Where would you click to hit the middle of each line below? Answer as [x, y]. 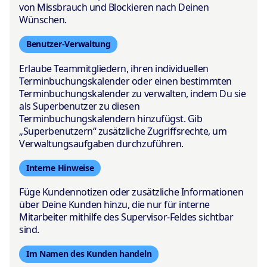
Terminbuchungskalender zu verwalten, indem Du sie [133, 93]
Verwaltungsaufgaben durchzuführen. [101, 143]
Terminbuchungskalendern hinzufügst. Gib [111, 118]
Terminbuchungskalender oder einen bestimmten [125, 81]
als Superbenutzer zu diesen [80, 106]
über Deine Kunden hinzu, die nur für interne [114, 205]
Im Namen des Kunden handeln [89, 254]
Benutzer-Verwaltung [68, 44]
